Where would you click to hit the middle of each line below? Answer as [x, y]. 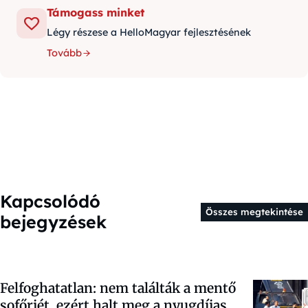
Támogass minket [96, 13]
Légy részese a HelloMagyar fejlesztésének [149, 33]
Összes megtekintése [254, 212]
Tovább [64, 53]
